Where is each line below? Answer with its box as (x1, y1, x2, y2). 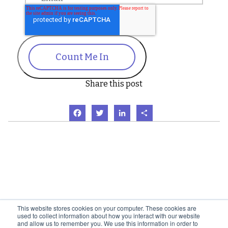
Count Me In (55, 51, 109, 63)
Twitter (114, 104, 142, 113)
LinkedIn (136, 104, 170, 113)
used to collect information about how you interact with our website (17, 211, 200, 220)
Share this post (85, 79, 142, 89)
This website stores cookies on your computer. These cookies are (17, 204, 196, 212)
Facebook (92, 104, 128, 113)
